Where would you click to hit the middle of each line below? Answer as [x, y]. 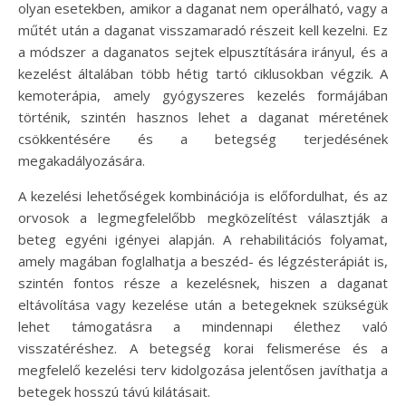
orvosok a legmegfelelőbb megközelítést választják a [203, 217]
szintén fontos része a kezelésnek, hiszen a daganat [203, 283]
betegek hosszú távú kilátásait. [114, 391]
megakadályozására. [82, 160]
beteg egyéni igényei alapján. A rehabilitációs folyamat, [203, 239]
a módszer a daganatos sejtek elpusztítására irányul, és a [203, 52]
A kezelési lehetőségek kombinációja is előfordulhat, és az [203, 196]
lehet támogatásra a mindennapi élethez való [203, 326]
